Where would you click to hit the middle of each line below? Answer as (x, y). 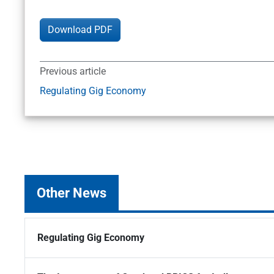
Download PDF (80, 30)
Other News (72, 193)
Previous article (73, 72)
